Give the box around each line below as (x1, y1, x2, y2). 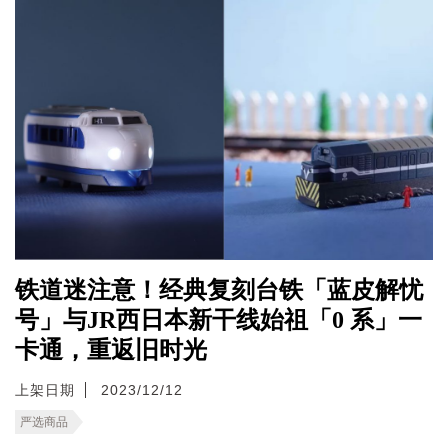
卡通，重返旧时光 (15, 336, 207, 363)
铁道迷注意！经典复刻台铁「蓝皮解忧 (15, 276, 423, 303)
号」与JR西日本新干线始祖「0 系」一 (15, 306, 422, 333)
